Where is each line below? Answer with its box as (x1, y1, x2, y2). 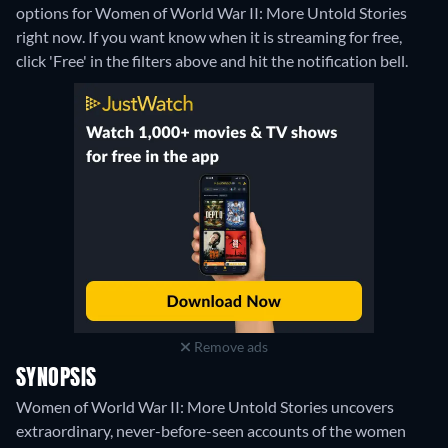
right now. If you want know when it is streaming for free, (16, 27, 402, 47)
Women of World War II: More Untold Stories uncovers (16, 397, 394, 417)
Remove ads (190, 338, 268, 356)
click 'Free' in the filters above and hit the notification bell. (16, 51, 408, 71)
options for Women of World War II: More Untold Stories (16, 3, 407, 23)
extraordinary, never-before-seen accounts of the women (16, 421, 406, 441)
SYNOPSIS (16, 368, 97, 391)
